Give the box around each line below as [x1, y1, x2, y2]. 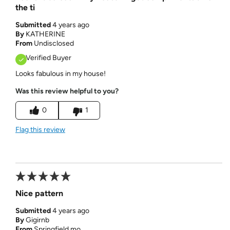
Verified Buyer [25, 53, 71, 62]
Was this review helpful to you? [15, 86, 119, 95]
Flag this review [15, 125, 65, 134]
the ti [15, 2, 35, 12]
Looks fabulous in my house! [15, 69, 106, 78]
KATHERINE [25, 29, 65, 39]
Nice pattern [15, 188, 63, 198]
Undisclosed [33, 39, 74, 48]
